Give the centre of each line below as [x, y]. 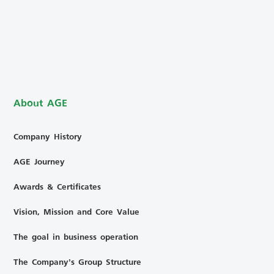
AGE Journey [39, 161]
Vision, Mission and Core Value [77, 212]
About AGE [41, 103]
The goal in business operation [76, 237]
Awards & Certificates [57, 187]
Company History [48, 136]
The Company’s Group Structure [78, 262]
